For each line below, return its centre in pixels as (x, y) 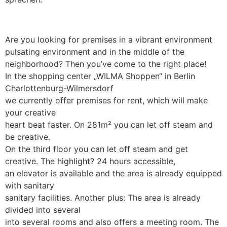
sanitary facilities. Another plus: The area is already (103, 197)
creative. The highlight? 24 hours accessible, (90, 161)
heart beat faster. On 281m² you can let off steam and (109, 124)
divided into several (43, 210)
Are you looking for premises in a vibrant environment (109, 39)
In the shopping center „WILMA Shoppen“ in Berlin (100, 76)
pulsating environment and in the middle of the (95, 51)
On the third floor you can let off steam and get (97, 149)
